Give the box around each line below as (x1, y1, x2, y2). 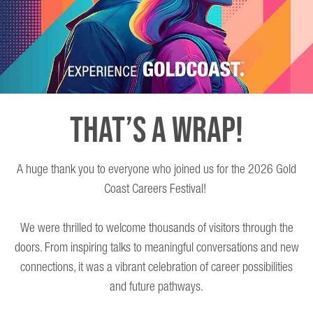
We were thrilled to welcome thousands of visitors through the (20, 217, 293, 240)
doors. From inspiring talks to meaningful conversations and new (14, 236, 299, 260)
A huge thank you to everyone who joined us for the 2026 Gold (17, 158, 296, 182)
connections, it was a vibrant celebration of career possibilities (20, 256, 293, 279)
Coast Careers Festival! (104, 177, 209, 201)
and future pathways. (110, 275, 203, 299)
